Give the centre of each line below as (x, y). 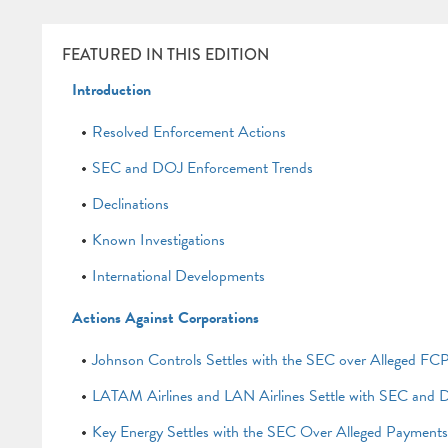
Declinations (130, 204)
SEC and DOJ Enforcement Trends (202, 168)
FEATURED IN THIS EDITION (165, 54)
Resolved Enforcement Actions (188, 132)
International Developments (178, 276)
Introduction (111, 90)
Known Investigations (158, 240)
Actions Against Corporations (165, 318)
